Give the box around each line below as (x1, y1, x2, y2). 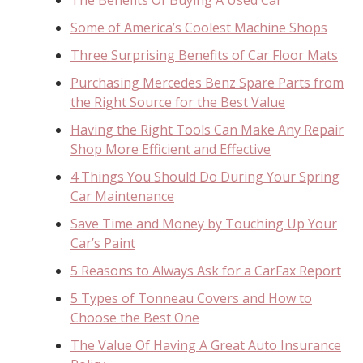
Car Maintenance (70, 186, 174, 205)
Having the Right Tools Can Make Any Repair (70, 120, 344, 139)
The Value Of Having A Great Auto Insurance (70, 335, 341, 354)
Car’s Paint (70, 233, 135, 252)
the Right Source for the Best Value (70, 92, 285, 111)
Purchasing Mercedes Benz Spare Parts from (70, 73, 344, 92)
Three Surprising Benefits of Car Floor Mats (70, 45, 338, 64)
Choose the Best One (70, 308, 199, 327)
